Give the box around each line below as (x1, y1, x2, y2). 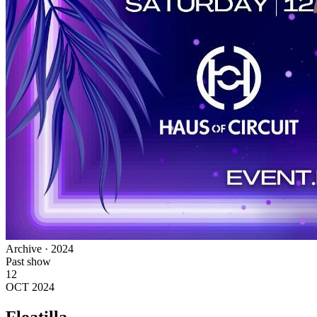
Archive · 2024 (6, 242, 74, 255)
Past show (6, 255, 51, 267)
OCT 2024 (6, 280, 54, 293)
